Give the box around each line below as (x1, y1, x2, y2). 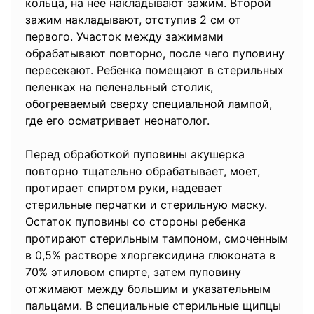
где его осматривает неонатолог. (25, 114, 217, 128)
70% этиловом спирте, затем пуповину (25, 265, 241, 279)
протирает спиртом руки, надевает (25, 181, 223, 195)
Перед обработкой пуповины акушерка (25, 147, 245, 161)
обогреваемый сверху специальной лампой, (25, 97, 272, 111)
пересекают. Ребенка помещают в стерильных (25, 63, 284, 77)
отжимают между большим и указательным (25, 282, 271, 296)
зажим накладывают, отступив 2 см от (25, 13, 241, 27)
